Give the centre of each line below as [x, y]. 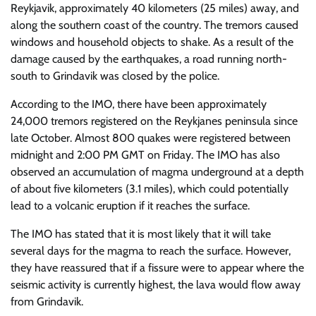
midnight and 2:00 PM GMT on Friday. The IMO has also [145, 155]
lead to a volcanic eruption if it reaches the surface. [130, 206]
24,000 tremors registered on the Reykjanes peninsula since [154, 121]
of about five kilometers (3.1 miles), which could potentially [150, 189]
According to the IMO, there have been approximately [139, 104]
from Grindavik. [47, 302]
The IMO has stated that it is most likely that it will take [141, 234]
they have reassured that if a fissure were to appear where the [157, 268]
